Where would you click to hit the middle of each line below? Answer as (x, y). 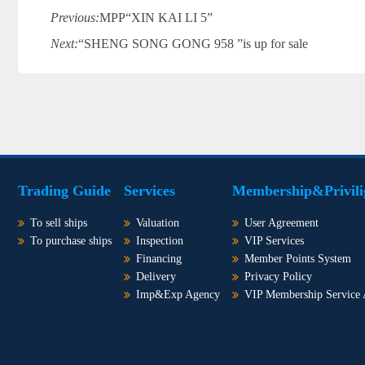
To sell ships (59, 223)
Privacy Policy (278, 277)
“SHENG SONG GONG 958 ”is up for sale (193, 44)
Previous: (75, 18)
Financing (159, 259)
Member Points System (298, 259)
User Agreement (281, 223)
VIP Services (274, 241)
